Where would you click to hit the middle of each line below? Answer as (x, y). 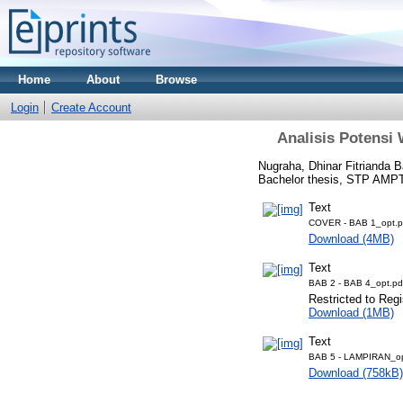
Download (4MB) (351, 238)
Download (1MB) (351, 312)
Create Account (91, 107)
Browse (176, 80)
